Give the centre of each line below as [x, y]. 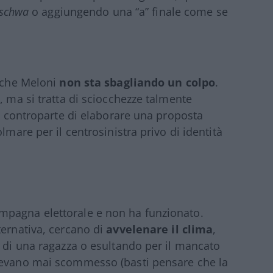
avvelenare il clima [160, 229]
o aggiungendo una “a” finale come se [128, 11]
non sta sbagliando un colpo [137, 82]
